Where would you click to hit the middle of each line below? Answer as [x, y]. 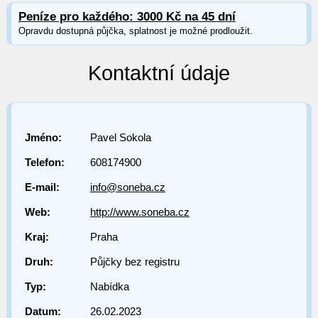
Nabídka [109, 287]
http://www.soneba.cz [139, 212]
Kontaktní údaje [159, 73]
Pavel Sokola [120, 138]
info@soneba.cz [127, 187]
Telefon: [44, 163]
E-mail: [42, 187]
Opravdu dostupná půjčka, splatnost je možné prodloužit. [135, 31]
